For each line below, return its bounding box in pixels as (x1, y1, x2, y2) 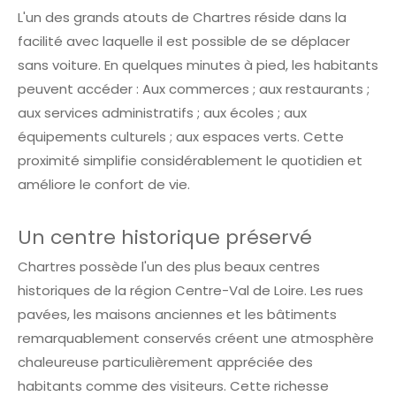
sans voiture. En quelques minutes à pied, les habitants (18, 56, 378, 75)
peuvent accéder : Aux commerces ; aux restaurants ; (18, 80, 369, 99)
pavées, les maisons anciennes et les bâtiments (18, 305, 337, 324)
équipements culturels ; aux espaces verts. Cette (18, 127, 344, 147)
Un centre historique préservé (18, 224, 312, 252)
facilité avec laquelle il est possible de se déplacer (18, 32, 350, 51)
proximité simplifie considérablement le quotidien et (18, 151, 362, 171)
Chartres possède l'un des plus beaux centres (18, 257, 320, 277)
